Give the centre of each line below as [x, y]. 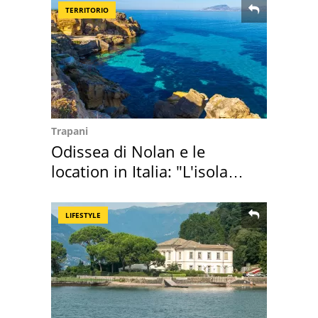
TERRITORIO [87, 10]
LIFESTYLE [83, 215]
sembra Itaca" [101, 191]
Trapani [70, 131]
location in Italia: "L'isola [139, 171]
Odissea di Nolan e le [128, 152]
